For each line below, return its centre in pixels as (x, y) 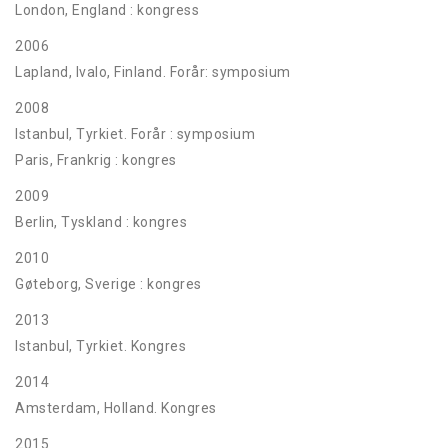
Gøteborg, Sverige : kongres (108, 284)
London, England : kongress (107, 10)
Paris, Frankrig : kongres (96, 160)
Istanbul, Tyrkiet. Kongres (100, 346)
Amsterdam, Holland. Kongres (116, 408)
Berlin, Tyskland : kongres (101, 222)
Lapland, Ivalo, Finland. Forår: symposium (153, 72)
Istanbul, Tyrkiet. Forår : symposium (135, 134)
